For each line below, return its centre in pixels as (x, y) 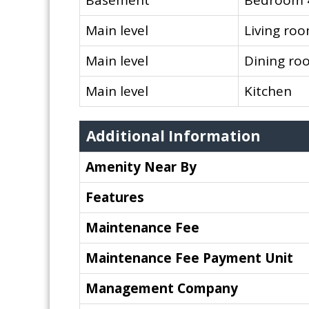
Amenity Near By (141, 167)
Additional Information (173, 136)
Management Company (162, 289)
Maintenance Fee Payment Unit (189, 258)
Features (115, 198)
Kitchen (268, 91)
